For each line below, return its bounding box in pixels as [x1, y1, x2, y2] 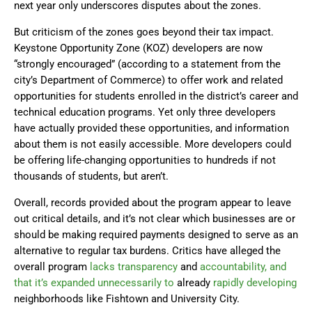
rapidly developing [213, 276, 297, 290]
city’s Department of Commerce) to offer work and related [14, 74, 283, 87]
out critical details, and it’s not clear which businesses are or [14, 212, 295, 226]
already [177, 276, 213, 290]
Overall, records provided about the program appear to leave [14, 196, 291, 210]
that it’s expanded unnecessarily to [14, 276, 177, 290]
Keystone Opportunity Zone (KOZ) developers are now [14, 42, 263, 55]
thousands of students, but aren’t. [14, 170, 169, 183]
